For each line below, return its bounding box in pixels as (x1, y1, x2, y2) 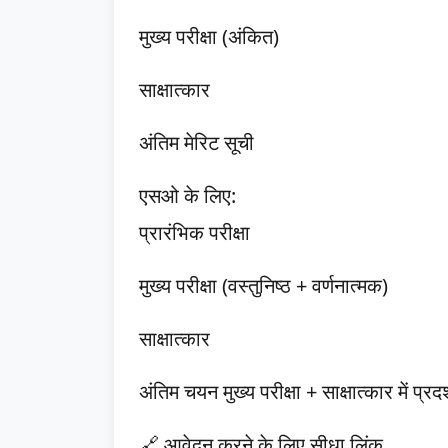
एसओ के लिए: (139, 182, 236, 209)
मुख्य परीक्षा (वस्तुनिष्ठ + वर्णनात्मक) (139, 272, 388, 299)
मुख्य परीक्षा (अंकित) (139, 23, 279, 50)
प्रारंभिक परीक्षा (139, 219, 250, 246)
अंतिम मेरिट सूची (139, 129, 254, 156)
